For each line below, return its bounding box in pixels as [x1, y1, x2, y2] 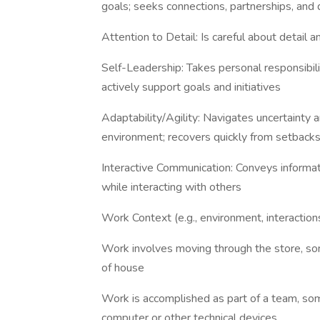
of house [101, 260, 144, 276]
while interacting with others [101, 179, 241, 195]
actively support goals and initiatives [101, 79, 281, 95]
